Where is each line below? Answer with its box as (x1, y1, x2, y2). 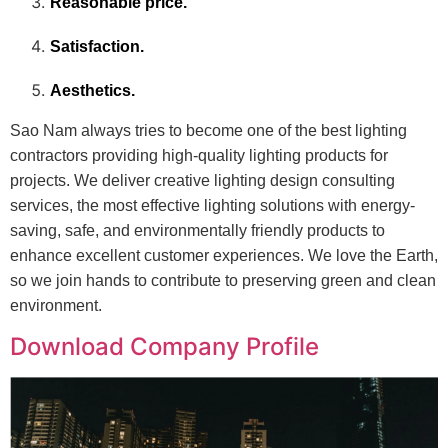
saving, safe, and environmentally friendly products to (10, 222, 385, 240)
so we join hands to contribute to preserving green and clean (10, 272, 436, 290)
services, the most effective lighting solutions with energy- (10, 197, 415, 215)
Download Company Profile (10, 331, 319, 361)
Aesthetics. (50, 82, 135, 100)
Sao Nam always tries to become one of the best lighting (10, 122, 407, 140)
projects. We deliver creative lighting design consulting (10, 172, 395, 190)
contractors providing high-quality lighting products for (10, 147, 388, 165)
